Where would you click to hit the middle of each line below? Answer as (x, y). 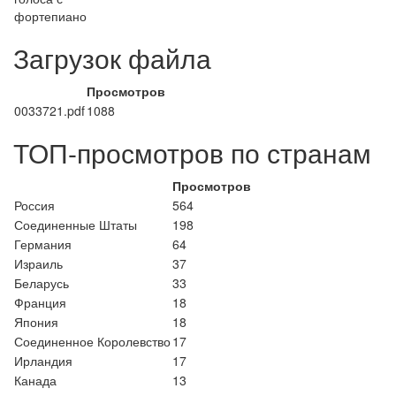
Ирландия (43, 361)
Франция (40, 302)
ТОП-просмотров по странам (192, 152)
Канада (35, 380)
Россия (34, 205)
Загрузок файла (112, 58)
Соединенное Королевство (92, 341)
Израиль (38, 263)
